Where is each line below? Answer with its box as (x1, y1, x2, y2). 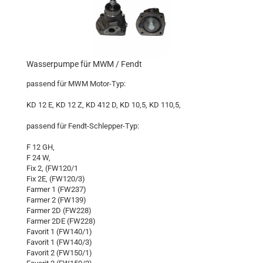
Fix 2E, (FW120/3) (26, 174, 85, 183)
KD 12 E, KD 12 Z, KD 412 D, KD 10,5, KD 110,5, (26, 100, 181, 109)
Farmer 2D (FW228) (26, 206, 92, 215)
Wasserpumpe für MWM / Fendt (26, 59, 142, 69)
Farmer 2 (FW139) (26, 195, 86, 204)
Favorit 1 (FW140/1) (26, 227, 92, 236)
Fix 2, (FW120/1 (26, 164, 78, 173)
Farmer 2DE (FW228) (26, 217, 96, 225)
